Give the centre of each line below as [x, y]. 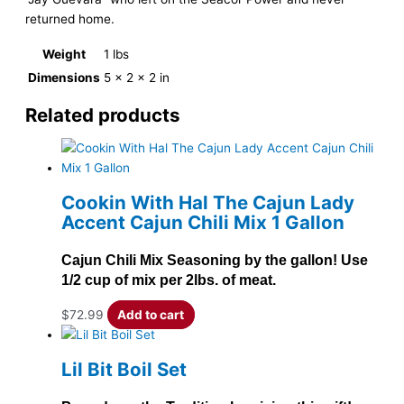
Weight [64, 55]
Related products [103, 115]
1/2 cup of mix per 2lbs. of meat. [169, 280]
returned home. [70, 19]
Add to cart [151, 314]
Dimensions [64, 78]
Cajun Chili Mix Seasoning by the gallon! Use [215, 260]
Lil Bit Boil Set [124, 369]
